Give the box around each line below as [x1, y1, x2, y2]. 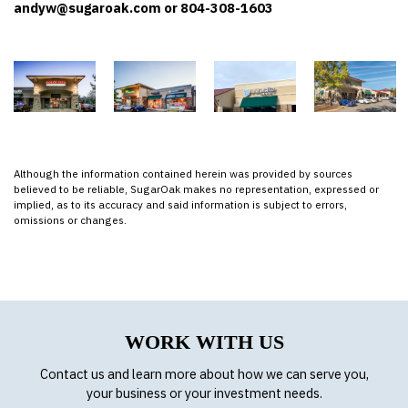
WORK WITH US [124, 331, 284, 354]
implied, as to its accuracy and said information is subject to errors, [14, 198, 347, 212]
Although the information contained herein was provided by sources [14, 167, 352, 181]
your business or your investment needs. [86, 384, 322, 403]
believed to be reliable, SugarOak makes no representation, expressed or [14, 182, 379, 197]
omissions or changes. [14, 213, 127, 228]
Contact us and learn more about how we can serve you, [39, 365, 369, 383]
